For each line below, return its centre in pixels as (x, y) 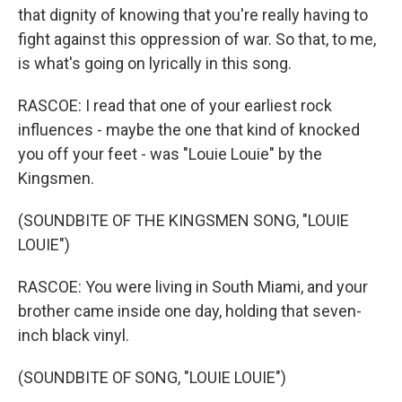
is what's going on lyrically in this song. (155, 63)
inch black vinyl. (74, 335)
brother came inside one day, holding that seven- (190, 311)
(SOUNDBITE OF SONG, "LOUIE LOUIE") (152, 377)
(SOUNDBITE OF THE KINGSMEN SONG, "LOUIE (184, 220)
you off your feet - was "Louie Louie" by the (170, 154)
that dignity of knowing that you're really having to (193, 15)
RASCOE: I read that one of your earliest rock (175, 105)
